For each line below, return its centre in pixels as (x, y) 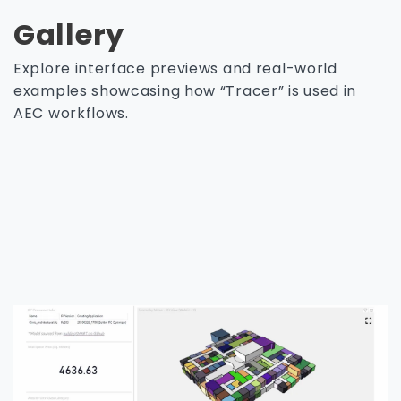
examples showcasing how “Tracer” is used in (185, 91)
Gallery (69, 34)
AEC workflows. (71, 113)
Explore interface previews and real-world (175, 68)
